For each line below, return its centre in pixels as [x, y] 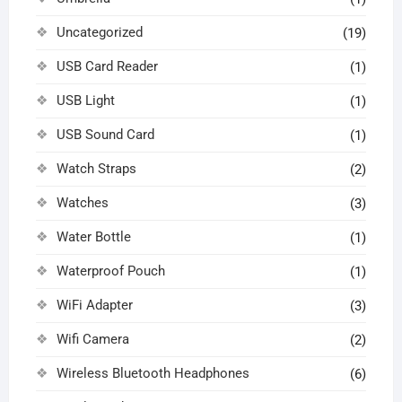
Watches [82, 202]
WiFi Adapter [94, 305]
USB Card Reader [107, 66]
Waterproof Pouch [110, 271]
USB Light [85, 100]
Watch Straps [96, 168]
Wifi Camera [92, 339]
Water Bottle [93, 236]
